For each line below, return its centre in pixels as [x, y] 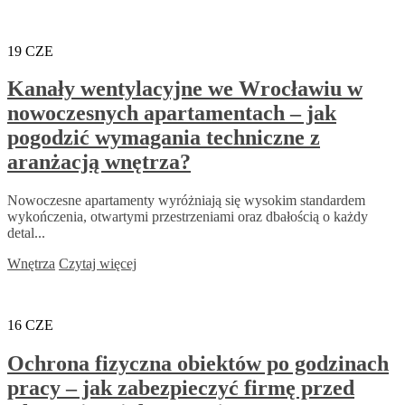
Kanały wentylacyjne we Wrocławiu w [185, 89]
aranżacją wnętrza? [99, 162]
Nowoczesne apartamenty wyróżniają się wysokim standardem [186, 201]
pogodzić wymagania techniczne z [164, 138]
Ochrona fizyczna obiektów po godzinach [198, 364]
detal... [26, 233]
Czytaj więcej [98, 264]
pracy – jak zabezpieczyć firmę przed [181, 388]
